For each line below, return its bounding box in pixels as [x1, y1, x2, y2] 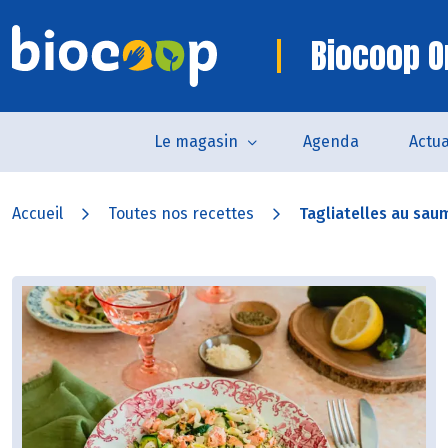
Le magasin [153, 132, 238, 151]
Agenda [302, 132, 359, 151]
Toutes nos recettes [108, 204, 254, 223]
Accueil [12, 204, 63, 223]
